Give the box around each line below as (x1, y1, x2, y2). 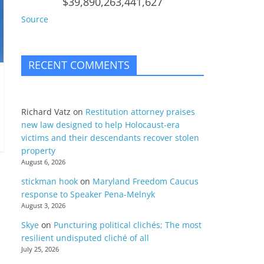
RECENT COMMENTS (28, 58, 130, 72)
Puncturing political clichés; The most (54, 219, 202, 230)
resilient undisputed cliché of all (21, 232, 149, 243)
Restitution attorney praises (85, 106, 195, 117)
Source (21, 14, 48, 25)
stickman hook (21, 176, 78, 187)
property (21, 145, 55, 156)
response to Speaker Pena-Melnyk (21, 189, 155, 200)
